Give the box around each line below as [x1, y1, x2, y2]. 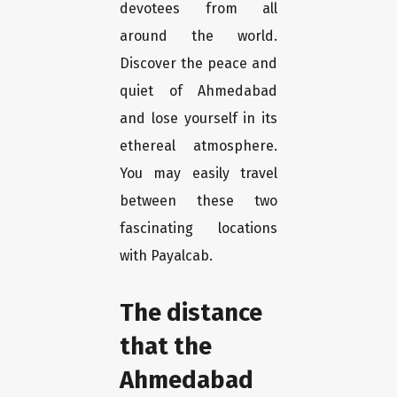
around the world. [120, 27, 277, 45]
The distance [120, 298, 262, 328]
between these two [120, 192, 277, 210]
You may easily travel [120, 165, 277, 183]
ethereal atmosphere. [120, 137, 277, 155]
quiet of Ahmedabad [120, 82, 277, 100]
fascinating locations [120, 220, 277, 237]
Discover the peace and [120, 55, 277, 73]
